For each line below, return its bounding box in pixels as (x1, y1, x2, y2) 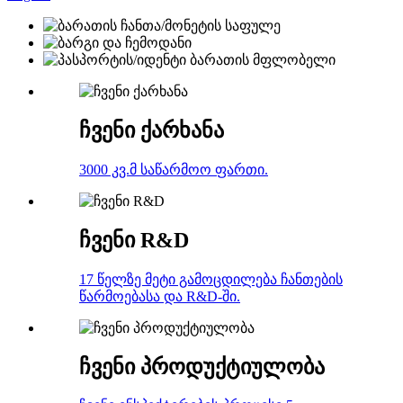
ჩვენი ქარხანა (79, 118, 224, 142)
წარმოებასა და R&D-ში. (79, 288, 240, 304)
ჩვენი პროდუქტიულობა (79, 354, 325, 379)
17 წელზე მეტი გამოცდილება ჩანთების (79, 271, 343, 287)
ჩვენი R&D (79, 228, 189, 252)
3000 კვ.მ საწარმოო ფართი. (79, 161, 268, 177)
